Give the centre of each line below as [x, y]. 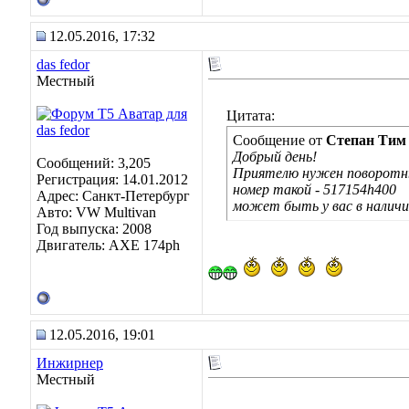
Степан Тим [366, 140]
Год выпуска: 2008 [94, 229]
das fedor [63, 64]
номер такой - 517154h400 [315, 189]
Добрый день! [275, 157]
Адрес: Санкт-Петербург [113, 196]
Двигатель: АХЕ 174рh [108, 245]
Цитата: [251, 115]
